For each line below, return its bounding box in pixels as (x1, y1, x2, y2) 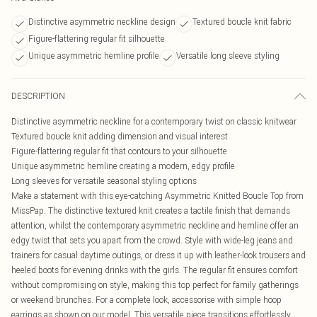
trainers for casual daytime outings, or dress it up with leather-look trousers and (11, 250, 306, 260)
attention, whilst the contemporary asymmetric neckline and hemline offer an (11, 220, 299, 231)
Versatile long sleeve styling (176, 50, 279, 61)
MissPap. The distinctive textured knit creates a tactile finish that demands (11, 205, 290, 216)
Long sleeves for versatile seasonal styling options (11, 175, 197, 186)
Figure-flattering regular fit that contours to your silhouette (11, 146, 227, 156)
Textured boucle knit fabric (192, 16, 292, 27)
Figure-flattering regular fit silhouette (28, 33, 165, 44)
